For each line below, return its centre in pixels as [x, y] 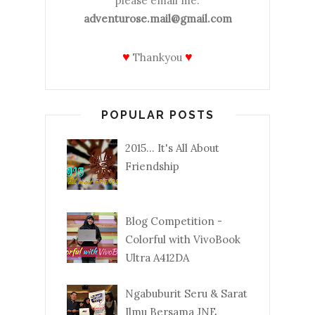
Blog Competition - [174, 221]
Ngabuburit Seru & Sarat [186, 294]
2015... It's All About [172, 148]
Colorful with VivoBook [183, 239]
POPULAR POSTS [157, 115]
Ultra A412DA [157, 257]
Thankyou [157, 57]
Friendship [152, 167]
